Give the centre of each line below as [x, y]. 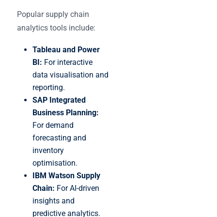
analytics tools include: [56, 28]
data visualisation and [70, 75]
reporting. [49, 87]
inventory [48, 150]
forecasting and [59, 138]
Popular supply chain [53, 14]
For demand [53, 125]
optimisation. [55, 163]
